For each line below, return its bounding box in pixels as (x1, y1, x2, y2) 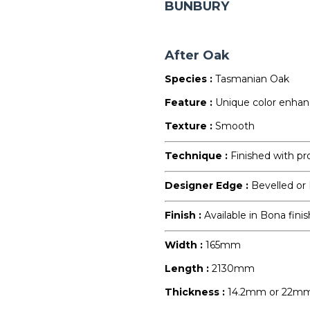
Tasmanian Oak (215, 73, 290, 85)
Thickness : (165, 286, 228, 298)
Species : (165, 73, 216, 85)
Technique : (165, 149, 231, 162)
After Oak (165, 48, 230, 63)
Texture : (165, 120, 216, 132)
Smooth (215, 120, 255, 132)
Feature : (165, 96, 216, 109)
